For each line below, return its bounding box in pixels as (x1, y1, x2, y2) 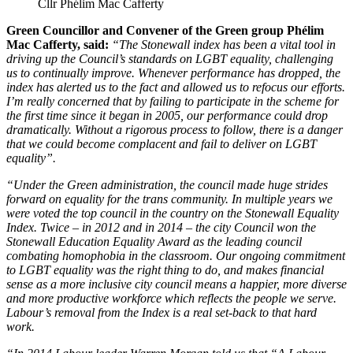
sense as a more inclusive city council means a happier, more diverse (6, 277, 347, 292)
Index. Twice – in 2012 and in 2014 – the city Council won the (6, 221, 316, 235)
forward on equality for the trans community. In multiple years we (6, 192, 333, 206)
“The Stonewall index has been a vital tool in (112, 38, 336, 52)
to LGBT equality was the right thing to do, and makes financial (6, 263, 324, 277)
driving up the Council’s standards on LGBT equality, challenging (6, 52, 333, 66)
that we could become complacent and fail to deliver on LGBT (6, 137, 317, 151)
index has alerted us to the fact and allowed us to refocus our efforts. (6, 80, 345, 95)
